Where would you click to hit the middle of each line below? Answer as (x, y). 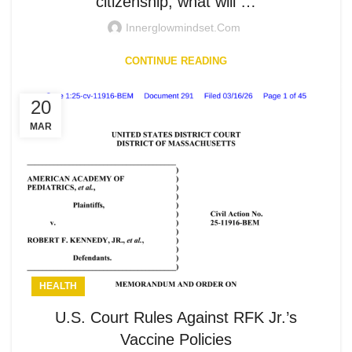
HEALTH (58, 286)
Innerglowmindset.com (183, 28)
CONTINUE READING (176, 61)
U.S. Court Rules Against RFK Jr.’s (176, 317)
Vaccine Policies (176, 339)
